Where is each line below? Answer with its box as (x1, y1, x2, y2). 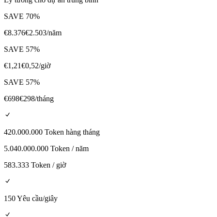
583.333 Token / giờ (4, 161, 66, 170)
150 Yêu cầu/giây (4, 194, 58, 203)
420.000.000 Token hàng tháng (4, 128, 100, 137)
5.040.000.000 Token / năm (4, 144, 89, 153)
